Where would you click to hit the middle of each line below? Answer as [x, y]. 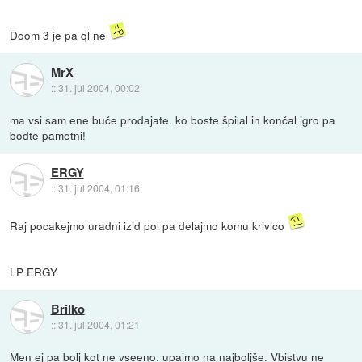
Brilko [67, 308]
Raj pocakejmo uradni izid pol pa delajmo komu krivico [149, 226]
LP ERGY [34, 272]
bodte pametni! [48, 135]
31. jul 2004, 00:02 [99, 87]
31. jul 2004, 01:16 [99, 187]
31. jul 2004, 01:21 [99, 324]
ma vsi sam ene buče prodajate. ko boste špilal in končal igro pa [173, 120]
